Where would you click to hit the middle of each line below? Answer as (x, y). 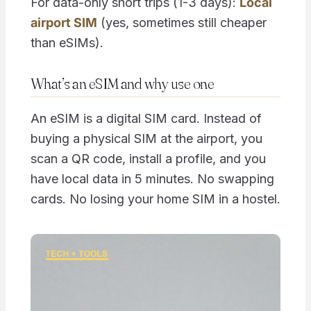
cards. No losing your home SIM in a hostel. (155, 199)
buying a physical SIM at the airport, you (146, 139)
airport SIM (64, 22)
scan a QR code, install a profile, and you (148, 159)
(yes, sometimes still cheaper (182, 22)
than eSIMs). (67, 42)
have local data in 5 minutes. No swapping (152, 179)
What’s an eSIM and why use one (122, 83)
